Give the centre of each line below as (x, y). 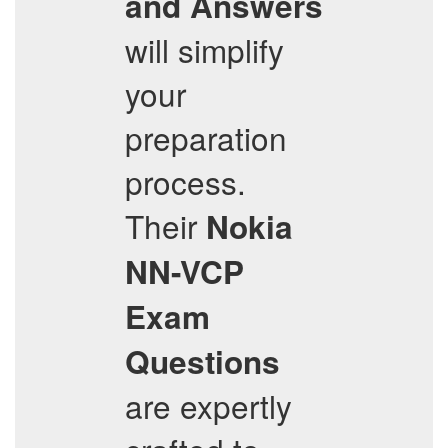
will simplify (204, 49)
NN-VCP (184, 271)
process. (185, 181)
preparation (206, 137)
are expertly (208, 405)
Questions (202, 361)
